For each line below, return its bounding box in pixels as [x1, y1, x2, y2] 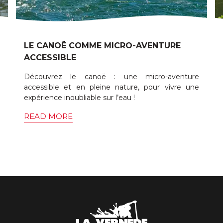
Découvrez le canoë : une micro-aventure [24, 72, 199, 81]
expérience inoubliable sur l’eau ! [24, 93, 135, 102]
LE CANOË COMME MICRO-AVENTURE [24, 41, 181, 50]
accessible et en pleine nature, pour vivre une [24, 83, 199, 92]
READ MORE [24, 111, 73, 121]
